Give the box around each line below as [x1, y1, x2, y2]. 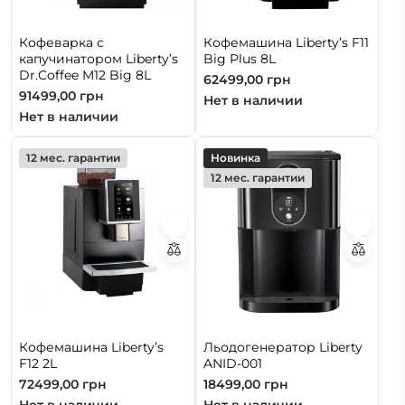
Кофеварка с [19, 33, 104, 51]
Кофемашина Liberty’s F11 [202, 33, 369, 51]
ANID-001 [202, 355, 262, 372]
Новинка [210, 150, 260, 165]
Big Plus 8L [202, 50, 276, 67]
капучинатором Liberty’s [19, 50, 178, 67]
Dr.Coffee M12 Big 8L [19, 66, 151, 83]
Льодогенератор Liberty [202, 339, 363, 356]
